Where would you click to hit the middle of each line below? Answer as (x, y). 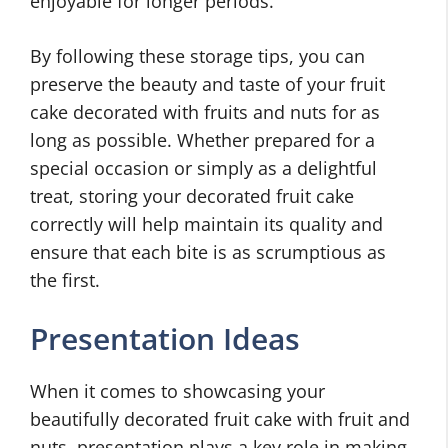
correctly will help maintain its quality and (206, 224)
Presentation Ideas (165, 338)
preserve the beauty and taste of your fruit (207, 84)
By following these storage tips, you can (197, 56)
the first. (65, 280)
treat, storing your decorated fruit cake (192, 196)
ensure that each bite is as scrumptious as (208, 252)
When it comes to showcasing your (177, 391)
